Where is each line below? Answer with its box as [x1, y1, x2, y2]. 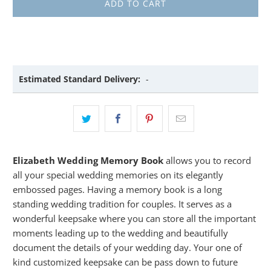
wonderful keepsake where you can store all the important [13, 212, 256, 224]
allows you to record [166, 154, 252, 166]
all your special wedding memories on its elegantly [13, 169, 224, 181]
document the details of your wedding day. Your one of [13, 241, 243, 253]
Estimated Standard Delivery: [19, 73, 141, 85]
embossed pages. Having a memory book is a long [13, 183, 223, 195]
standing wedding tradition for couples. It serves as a [13, 198, 232, 210]
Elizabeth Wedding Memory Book [13, 154, 166, 166]
